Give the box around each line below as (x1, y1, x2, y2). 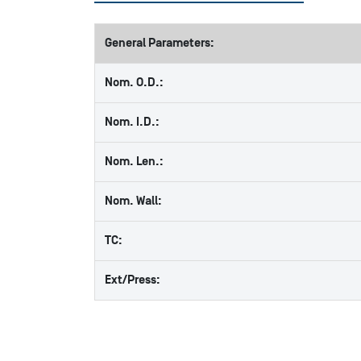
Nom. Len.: (105, 155, 164, 168)
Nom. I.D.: (105, 115, 160, 129)
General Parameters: (105, 36, 214, 50)
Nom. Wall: (105, 194, 162, 208)
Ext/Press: (105, 273, 160, 287)
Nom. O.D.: (105, 76, 164, 89)
